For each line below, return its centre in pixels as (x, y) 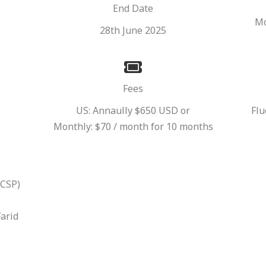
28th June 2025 (133, 30)
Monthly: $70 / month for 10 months (133, 126)
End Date (133, 8)
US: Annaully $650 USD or (133, 110)
